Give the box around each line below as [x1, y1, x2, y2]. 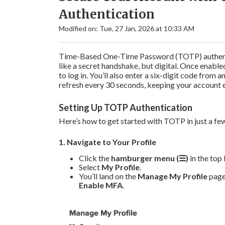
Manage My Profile [138, 171, 207, 181]
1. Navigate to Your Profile [59, 137, 156, 147]
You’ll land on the [79, 171, 138, 181]
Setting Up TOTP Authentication [59, 101, 192, 113]
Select [79, 162, 101, 172]
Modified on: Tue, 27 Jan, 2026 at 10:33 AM [59, 24, 194, 33]
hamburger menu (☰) [111, 153, 188, 163]
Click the [79, 153, 111, 163]
